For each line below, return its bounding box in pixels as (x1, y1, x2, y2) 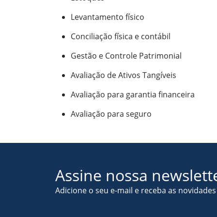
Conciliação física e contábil (71, 31, 170, 42)
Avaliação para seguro (71, 108, 152, 119)
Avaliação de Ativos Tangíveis (71, 70, 176, 80)
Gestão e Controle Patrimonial (71, 50, 182, 61)
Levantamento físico (71, 12, 144, 22)
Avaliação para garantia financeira (71, 89, 195, 100)
